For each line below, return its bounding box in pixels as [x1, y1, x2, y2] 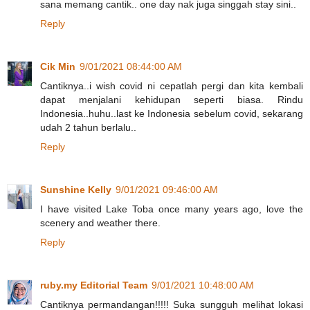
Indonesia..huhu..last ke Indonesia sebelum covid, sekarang [40, 107, 303, 119]
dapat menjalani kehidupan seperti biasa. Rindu [40, 93, 303, 105]
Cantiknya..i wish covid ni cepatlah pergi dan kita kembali [40, 80, 303, 91]
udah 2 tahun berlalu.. [40, 121, 136, 133]
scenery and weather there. [40, 217, 161, 228]
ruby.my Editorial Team [40, 279, 147, 291]
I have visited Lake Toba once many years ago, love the [40, 203, 303, 215]
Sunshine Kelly [40, 183, 111, 195]
